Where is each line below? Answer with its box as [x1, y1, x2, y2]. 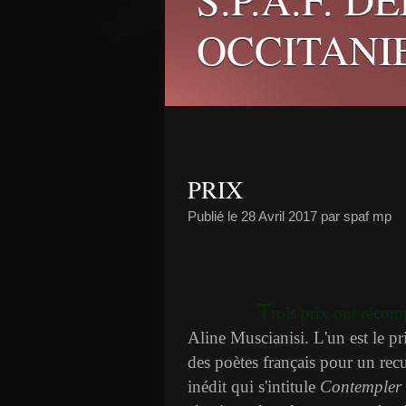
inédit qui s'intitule [188, 377, 320, 396]
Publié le [188, 208, 241, 224]
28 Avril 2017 [241, 208, 317, 224]
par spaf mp [317, 208, 391, 224]
